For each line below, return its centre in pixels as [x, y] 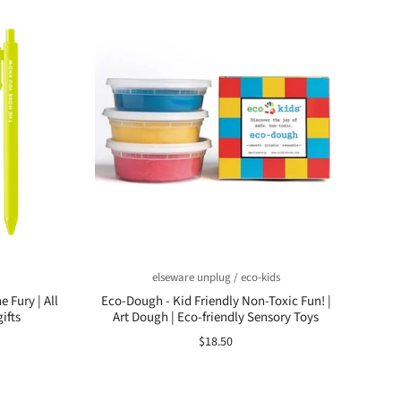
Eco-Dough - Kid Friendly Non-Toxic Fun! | [216, 301]
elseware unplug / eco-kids [216, 277]
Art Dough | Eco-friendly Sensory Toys [216, 317]
